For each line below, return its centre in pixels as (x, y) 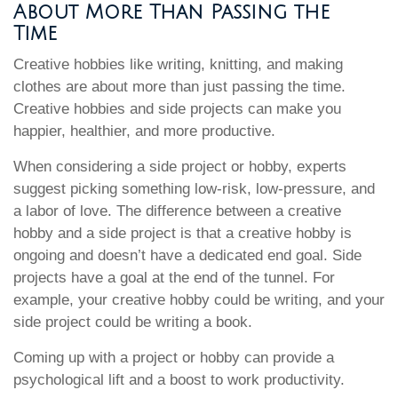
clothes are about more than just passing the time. (179, 87)
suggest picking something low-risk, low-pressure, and (194, 189)
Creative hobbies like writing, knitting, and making (178, 64)
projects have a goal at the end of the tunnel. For (174, 278)
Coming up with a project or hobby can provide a (174, 358)
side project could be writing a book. (133, 322)
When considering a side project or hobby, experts (180, 167)
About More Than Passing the (171, 12)
